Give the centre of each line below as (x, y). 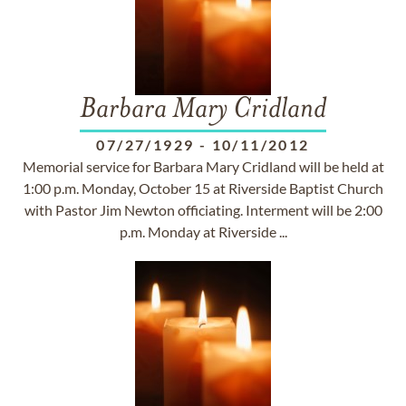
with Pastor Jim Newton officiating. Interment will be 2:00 (203, 210)
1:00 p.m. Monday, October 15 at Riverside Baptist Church (203, 188)
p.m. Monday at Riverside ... (203, 232)
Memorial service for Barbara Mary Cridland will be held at (203, 166)
